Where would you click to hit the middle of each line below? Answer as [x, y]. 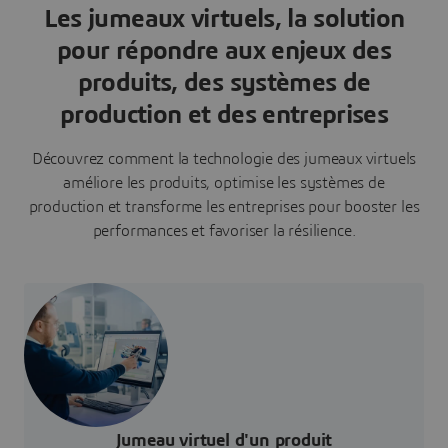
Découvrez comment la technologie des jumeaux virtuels [224, 158]
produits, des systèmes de [224, 82]
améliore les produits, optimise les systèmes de [224, 182]
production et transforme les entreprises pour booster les [224, 206]
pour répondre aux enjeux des [224, 50]
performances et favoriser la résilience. [224, 230]
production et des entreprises [224, 114]
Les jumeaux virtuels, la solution [224, 18]
